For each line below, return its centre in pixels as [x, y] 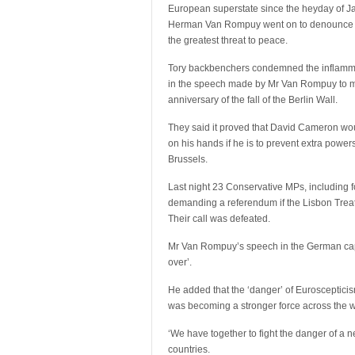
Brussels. [188, 159]
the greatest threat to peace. [228, 40]
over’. [180, 262]
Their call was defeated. [219, 219]
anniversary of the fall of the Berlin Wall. [253, 100]
